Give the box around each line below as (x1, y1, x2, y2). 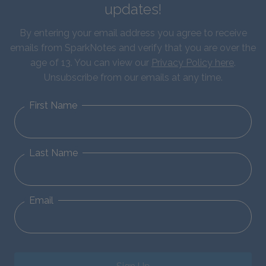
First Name (29, 100, 77, 112)
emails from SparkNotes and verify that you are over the (10, 42, 256, 54)
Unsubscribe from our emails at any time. (43, 72, 223, 84)
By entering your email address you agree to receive (19, 27, 247, 39)
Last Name (29, 147, 78, 159)
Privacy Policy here (151, 57, 234, 69)
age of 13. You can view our (30, 57, 151, 69)
